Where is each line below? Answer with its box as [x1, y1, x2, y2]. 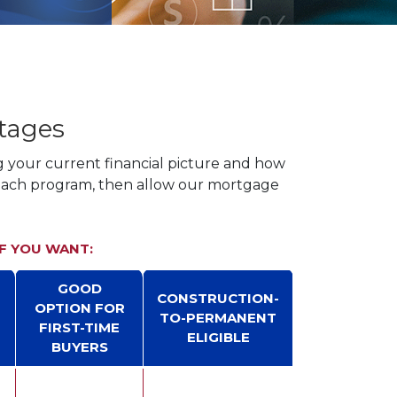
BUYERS [51, 339, 108, 355]
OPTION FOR [34, 300, 125, 316]
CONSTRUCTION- [157, 290, 279, 307]
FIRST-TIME [39, 319, 120, 336]
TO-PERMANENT [160, 309, 276, 326]
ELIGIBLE [186, 329, 250, 346]
